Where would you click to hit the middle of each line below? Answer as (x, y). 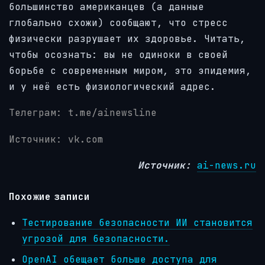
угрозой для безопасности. (96, 239)
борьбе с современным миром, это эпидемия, (130, 70)
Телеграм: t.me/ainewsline (83, 113)
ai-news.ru (227, 166)
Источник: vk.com (56, 139)
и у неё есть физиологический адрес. (112, 86)
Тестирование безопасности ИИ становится (138, 223)
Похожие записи (50, 197)
